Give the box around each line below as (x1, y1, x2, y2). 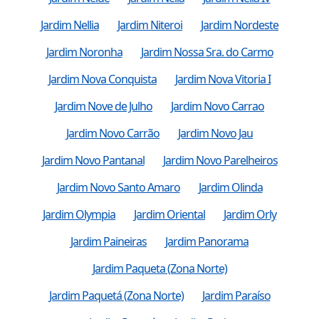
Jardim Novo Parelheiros (162, 152, 278, 168)
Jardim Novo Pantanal (41, 152, 145, 168)
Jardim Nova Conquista (48, 70, 157, 87)
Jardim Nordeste (201, 16, 278, 33)
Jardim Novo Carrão (66, 125, 159, 141)
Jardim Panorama (165, 233, 249, 249)
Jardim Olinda (198, 179, 263, 195)
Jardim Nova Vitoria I (175, 70, 271, 87)
